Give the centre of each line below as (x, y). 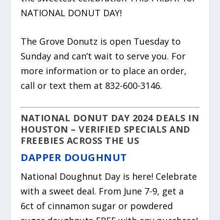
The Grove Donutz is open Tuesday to (101, 41)
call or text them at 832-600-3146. (92, 86)
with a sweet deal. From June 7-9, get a (102, 191)
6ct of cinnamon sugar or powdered (97, 206)
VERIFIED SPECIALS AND (135, 129)
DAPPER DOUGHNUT (74, 158)
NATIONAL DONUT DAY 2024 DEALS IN (110, 118)
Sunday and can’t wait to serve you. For (103, 56)
